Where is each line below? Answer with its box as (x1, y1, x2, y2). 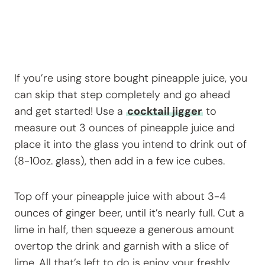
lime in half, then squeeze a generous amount (14, 222, 234, 237)
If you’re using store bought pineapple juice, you (14, 71, 247, 86)
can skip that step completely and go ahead (14, 88, 230, 102)
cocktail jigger (127, 104, 202, 119)
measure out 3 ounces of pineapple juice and (14, 121, 235, 135)
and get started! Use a (14, 104, 126, 119)
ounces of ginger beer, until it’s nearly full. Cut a (14, 206, 244, 221)
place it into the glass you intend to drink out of (14, 137, 247, 152)
